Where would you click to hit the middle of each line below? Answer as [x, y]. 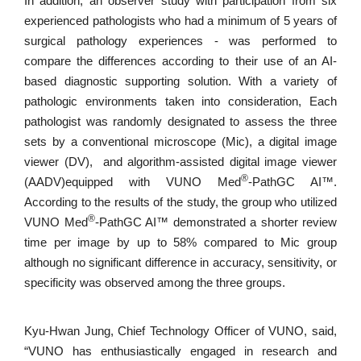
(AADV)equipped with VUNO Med [133, 183]
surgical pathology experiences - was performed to [180, 41]
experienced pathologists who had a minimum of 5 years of [180, 21]
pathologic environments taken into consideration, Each [180, 102]
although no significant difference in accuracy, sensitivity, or [180, 263]
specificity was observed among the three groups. [155, 283]
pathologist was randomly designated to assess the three [180, 122]
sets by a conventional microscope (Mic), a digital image [180, 142]
